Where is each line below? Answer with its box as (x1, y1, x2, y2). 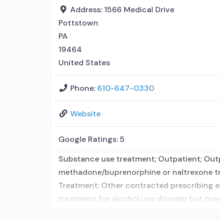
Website (70, 109, 101, 119)
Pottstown (58, 18, 98, 28)
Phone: (70, 83, 97, 93)
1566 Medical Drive (104, 4, 174, 15)
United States (58, 57, 110, 68)
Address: (70, 4, 104, 15)
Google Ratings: (58, 134, 120, 144)
